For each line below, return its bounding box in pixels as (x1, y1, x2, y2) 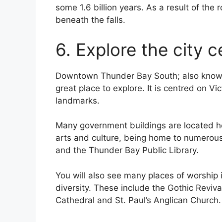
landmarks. (55, 95, 100, 106)
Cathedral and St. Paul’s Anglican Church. (55, 195, 221, 205)
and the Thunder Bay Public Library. (55, 145, 199, 156)
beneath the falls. (55, 15, 125, 25)
